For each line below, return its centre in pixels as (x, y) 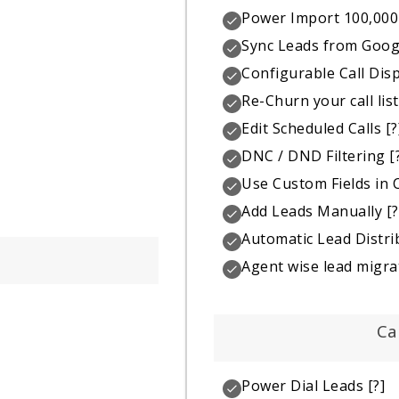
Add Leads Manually (312, 211)
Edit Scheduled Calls (312, 128)
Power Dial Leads (303, 386)
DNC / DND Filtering (313, 155)
